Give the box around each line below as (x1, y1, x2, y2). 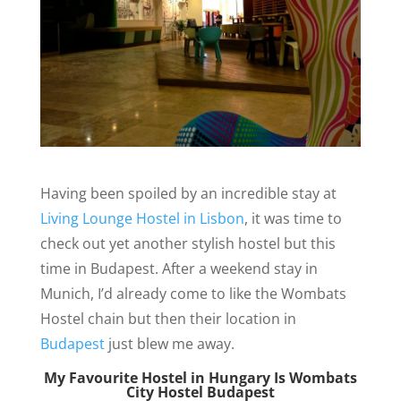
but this (283, 233, 336, 253)
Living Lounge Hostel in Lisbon (39, 208, 244, 228)
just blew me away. (104, 333, 235, 354)
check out (39, 233, 106, 253)
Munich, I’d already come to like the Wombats (39, 283, 346, 303)
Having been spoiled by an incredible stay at (39, 183, 337, 203)
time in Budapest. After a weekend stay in (39, 258, 318, 278)
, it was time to (243, 208, 342, 228)
